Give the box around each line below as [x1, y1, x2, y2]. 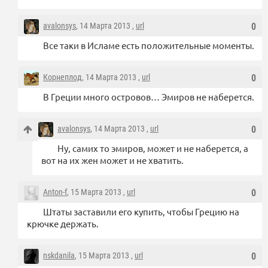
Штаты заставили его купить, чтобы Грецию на [43, 206, 239, 218]
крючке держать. [27, 218, 99, 230]
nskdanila [43, 251, 75, 261]
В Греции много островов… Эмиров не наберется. [43, 91, 254, 103]
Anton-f [43, 187, 67, 197]
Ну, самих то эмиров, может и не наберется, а [57, 142, 248, 154]
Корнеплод [43, 72, 82, 83]
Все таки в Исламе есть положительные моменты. [43, 39, 254, 51]
